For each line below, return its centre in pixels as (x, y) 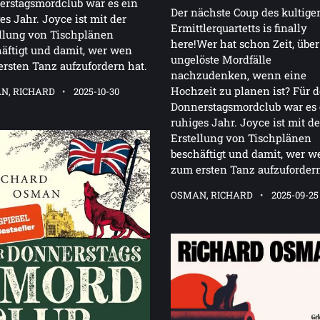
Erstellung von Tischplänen (241, 137)
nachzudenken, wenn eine (239, 75)
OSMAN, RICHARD (212, 195)
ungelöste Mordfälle (221, 59)
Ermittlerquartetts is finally (239, 27)
